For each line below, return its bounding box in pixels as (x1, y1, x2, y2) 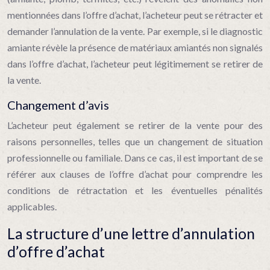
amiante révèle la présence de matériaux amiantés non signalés (7, 42, 263, 53)
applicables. (7, 201, 57, 212)
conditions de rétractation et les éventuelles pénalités (7, 184, 263, 196)
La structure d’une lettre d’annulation (7, 224, 255, 242)
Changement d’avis (7, 98, 109, 112)
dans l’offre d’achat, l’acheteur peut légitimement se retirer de (7, 58, 263, 69)
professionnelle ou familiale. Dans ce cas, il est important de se (7, 152, 263, 163)
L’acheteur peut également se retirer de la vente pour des (7, 119, 263, 131)
